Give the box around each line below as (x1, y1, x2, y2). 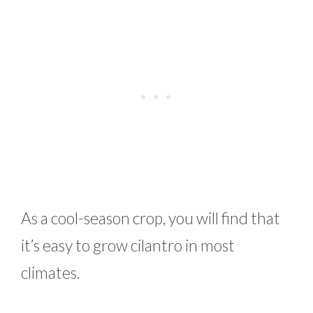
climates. (21, 262, 80, 282)
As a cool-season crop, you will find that (21, 208, 280, 228)
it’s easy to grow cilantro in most (21, 235, 235, 255)
